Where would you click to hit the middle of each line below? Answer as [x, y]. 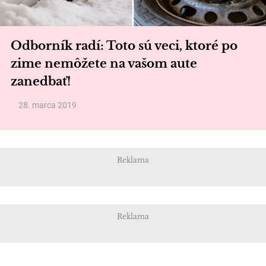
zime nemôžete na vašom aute [104, 64]
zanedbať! [41, 81]
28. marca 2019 [47, 105]
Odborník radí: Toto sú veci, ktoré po [124, 46]
